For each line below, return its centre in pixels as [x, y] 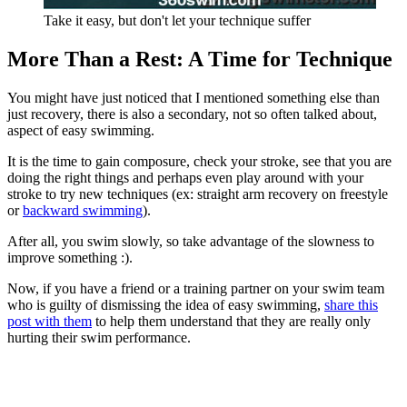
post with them [50, 321]
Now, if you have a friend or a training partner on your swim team [196, 288]
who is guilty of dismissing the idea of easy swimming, [166, 304]
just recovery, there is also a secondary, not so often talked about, [192, 114]
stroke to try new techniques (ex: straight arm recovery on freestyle [198, 194]
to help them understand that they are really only [231, 321]
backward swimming [83, 210]
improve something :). [70, 257]
